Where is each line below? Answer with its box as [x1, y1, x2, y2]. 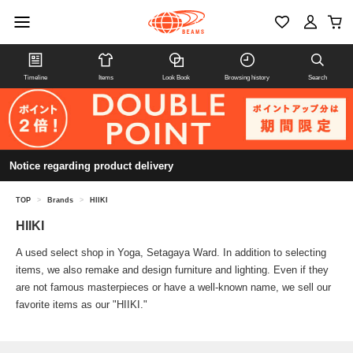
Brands [47, 196, 73, 205]
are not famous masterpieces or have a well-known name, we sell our [16, 281, 331, 294]
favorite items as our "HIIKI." [16, 299, 147, 311]
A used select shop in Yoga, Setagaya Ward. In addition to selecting [16, 247, 326, 259]
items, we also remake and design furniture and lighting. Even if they [16, 264, 329, 277]
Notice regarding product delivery [9, 160, 173, 173]
